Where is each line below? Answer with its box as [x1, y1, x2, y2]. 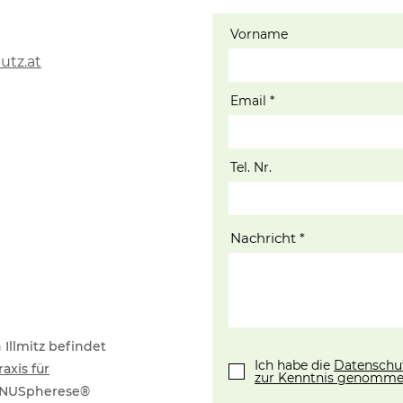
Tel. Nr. [230, 159, 272, 175]
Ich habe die [255, 357, 334, 373]
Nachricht [230, 229, 296, 246]
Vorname [230, 26, 288, 42]
